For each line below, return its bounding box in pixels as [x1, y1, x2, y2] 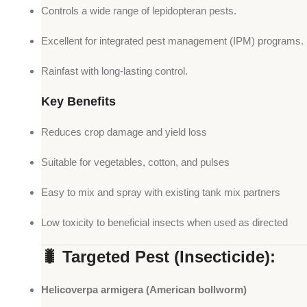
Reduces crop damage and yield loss [41, 126, 207, 138]
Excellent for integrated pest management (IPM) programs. [41, 35, 304, 47]
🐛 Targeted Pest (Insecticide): [41, 247, 275, 267]
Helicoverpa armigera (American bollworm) [41, 284, 247, 296]
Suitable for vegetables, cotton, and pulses [41, 156, 230, 169]
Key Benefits [41, 95, 116, 109]
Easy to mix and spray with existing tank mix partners [41, 186, 280, 199]
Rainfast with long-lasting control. [41, 65, 188, 77]
